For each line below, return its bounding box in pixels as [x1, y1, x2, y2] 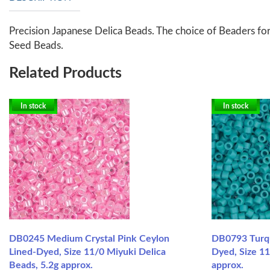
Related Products [9, 65, 122, 81]
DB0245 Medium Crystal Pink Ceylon [9, 233, 169, 243]
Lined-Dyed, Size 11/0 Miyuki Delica [9, 246, 166, 257]
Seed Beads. [9, 40, 63, 51]
